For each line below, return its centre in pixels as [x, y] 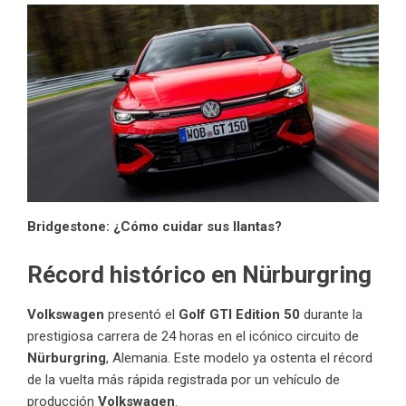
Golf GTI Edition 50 [239, 314]
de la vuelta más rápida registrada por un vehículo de [184, 379]
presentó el [141, 314]
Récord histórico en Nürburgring [199, 274]
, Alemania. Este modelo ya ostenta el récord [239, 358]
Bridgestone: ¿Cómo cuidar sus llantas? [155, 226]
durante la [331, 314]
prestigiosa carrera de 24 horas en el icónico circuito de [193, 336]
